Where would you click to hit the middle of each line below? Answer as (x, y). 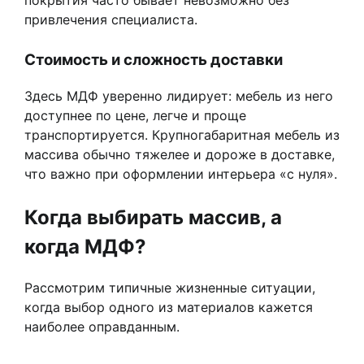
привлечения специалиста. (111, 19)
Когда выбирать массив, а (153, 218)
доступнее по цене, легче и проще (135, 116)
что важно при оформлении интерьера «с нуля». (181, 174)
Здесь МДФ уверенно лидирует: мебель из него (179, 96)
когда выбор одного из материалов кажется (169, 308)
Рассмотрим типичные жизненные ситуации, (170, 288)
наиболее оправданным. (102, 327)
